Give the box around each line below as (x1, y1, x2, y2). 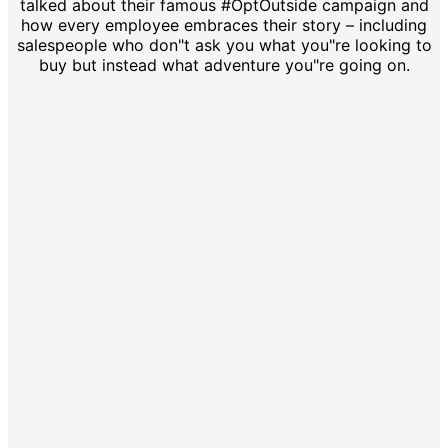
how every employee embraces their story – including (21, 14, 427, 35)
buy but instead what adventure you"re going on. (38, 54, 410, 75)
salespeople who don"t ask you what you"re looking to (16, 34, 432, 55)
